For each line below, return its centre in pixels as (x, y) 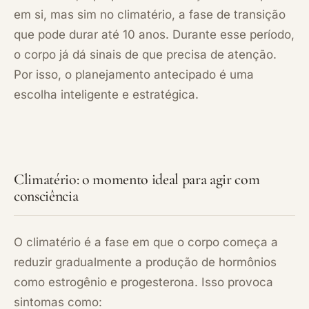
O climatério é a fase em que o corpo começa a (146, 242)
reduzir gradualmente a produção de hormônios (145, 262)
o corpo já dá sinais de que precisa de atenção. (145, 54)
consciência (46, 196)
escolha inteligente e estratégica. (106, 94)
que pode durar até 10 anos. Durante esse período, (154, 34)
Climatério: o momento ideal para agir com (137, 179)
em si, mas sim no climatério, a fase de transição (150, 14)
